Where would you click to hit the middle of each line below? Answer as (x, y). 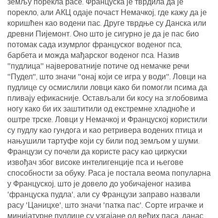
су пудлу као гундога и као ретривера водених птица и (105, 130)
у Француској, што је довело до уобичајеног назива (99, 184)
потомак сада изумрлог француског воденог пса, (95, 45)
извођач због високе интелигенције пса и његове (95, 162)
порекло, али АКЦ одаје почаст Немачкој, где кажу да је (107, 12)
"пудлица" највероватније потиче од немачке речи (98, 66)
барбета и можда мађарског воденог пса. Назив (93, 55)
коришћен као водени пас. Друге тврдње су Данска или (107, 23)
